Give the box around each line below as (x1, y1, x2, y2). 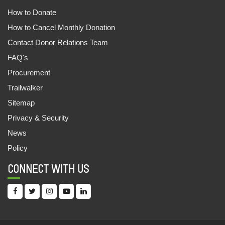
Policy (8, 143, 28, 152)
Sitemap (8, 98, 35, 107)
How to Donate (8, 8, 56, 17)
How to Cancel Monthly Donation (8, 23, 115, 32)
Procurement (8, 68, 50, 77)
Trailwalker (8, 83, 43, 92)
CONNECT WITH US (8, 164, 89, 175)
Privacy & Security (8, 113, 69, 122)
